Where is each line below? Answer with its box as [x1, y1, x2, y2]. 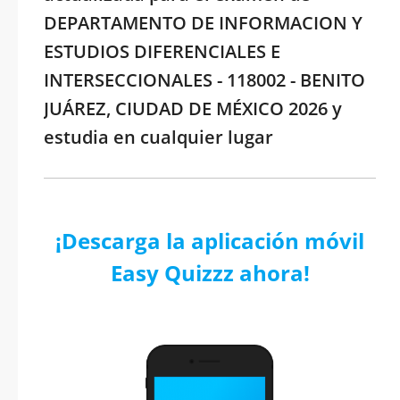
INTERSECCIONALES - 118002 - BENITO [44, 68, 365, 92]
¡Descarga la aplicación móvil [55, 226, 364, 255]
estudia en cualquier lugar [44, 125, 273, 149]
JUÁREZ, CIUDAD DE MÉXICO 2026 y [44, 96, 342, 121]
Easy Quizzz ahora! [110, 258, 310, 287]
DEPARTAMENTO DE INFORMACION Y [44, 11, 362, 35]
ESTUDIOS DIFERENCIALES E [44, 39, 280, 63]
